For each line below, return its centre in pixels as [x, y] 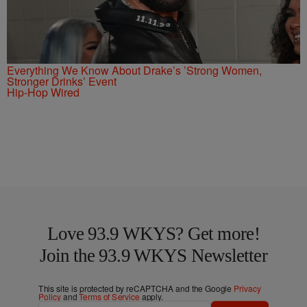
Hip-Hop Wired [43, 92]
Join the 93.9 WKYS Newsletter [153, 255]
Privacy [247, 288]
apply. [151, 296]
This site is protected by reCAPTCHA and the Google [136, 288]
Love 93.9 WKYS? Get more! [153, 233]
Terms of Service [109, 296]
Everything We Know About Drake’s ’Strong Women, [134, 70]
